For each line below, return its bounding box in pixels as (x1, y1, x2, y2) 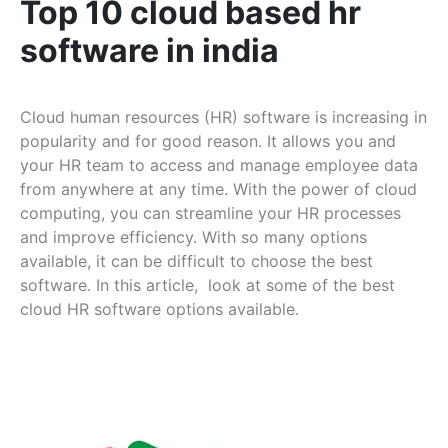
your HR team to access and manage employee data (20, 155, 418, 176)
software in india (20, 31, 279, 71)
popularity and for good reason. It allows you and (20, 131, 396, 152)
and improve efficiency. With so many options (20, 227, 367, 248)
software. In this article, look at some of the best (20, 275, 395, 296)
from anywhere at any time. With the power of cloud (20, 179, 417, 200)
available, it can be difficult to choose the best (20, 251, 373, 272)
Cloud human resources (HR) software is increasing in (20, 107, 427, 128)
